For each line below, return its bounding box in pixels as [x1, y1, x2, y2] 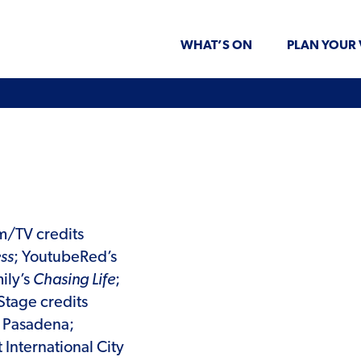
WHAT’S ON [180, 39, 252, 52]
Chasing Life [33, 272, 115, 288]
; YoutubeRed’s [14, 249, 117, 266]
